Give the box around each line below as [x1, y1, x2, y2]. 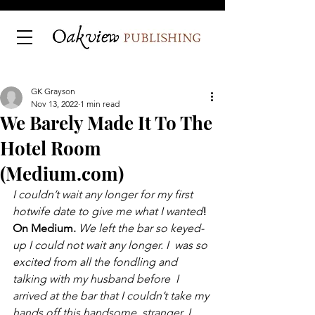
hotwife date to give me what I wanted [13, 205, 202, 218]
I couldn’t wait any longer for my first [13, 188, 195, 201]
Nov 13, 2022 [31, 98, 78, 109]
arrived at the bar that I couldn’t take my [13, 289, 212, 302]
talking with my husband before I [13, 272, 181, 285]
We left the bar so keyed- [79, 221, 204, 235]
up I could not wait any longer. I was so [13, 238, 210, 252]
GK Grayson [31, 86, 75, 96]
